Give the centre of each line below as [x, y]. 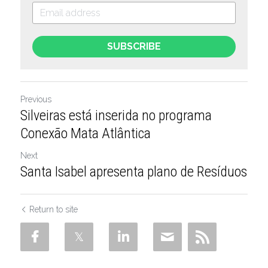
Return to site [54, 209]
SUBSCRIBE [134, 46]
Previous [36, 99]
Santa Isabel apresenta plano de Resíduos [134, 172]
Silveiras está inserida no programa [116, 115]
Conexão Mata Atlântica [86, 133]
